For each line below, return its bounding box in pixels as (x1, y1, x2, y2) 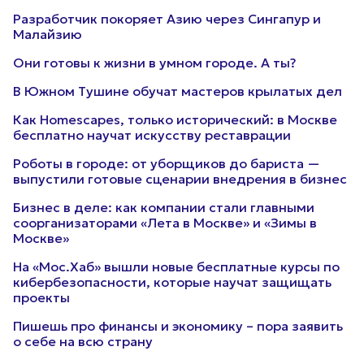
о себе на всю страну (13, 333, 153, 349)
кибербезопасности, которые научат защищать (13, 274, 331, 290)
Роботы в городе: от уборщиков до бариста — (13, 155, 320, 171)
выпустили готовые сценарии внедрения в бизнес (13, 171, 347, 187)
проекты (13, 289, 70, 305)
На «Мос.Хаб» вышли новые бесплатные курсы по (13, 258, 340, 275)
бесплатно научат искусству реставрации (13, 127, 291, 143)
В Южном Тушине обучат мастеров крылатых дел (13, 83, 342, 99)
